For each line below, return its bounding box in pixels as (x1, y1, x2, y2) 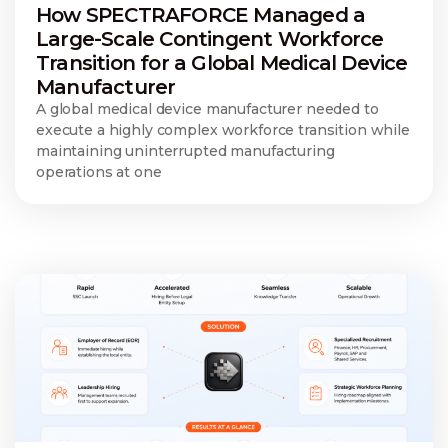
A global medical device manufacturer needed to (36, 99, 379, 118)
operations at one (36, 162, 162, 181)
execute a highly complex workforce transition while (36, 120, 410, 139)
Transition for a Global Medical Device (36, 50, 408, 75)
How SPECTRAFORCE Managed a (36, 2, 366, 27)
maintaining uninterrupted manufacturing (36, 141, 335, 160)
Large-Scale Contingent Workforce (36, 26, 384, 51)
